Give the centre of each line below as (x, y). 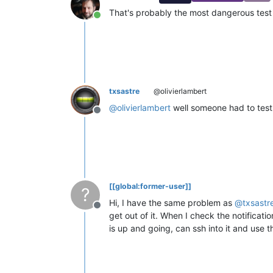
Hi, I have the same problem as (172, 203)
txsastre (124, 91)
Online (111, 22)
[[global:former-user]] (150, 186)
